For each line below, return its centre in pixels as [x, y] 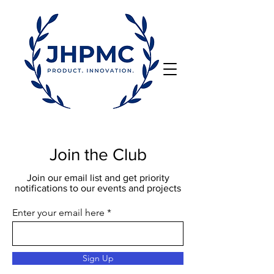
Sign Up [98, 258]
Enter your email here [58, 213]
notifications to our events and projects [98, 188]
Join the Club [98, 154]
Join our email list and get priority [98, 178]
